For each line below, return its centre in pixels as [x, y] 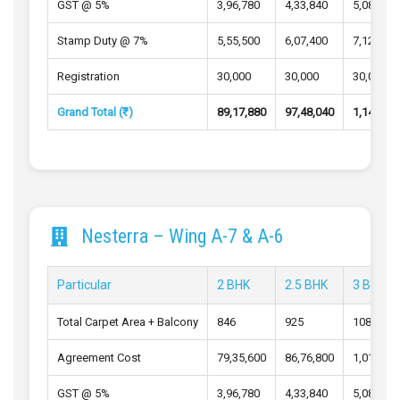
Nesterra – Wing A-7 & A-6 [182, 237]
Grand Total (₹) [95, 112]
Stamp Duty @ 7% [103, 41]
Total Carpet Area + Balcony [128, 322]
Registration [88, 77]
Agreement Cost [99, 358]
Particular [84, 285]
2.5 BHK [306, 285]
